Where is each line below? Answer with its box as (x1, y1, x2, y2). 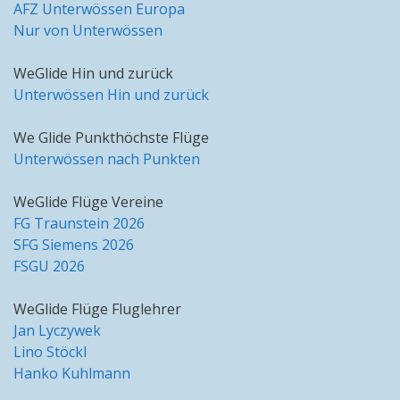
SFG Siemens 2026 (13, 235, 134, 255)
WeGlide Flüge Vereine (13, 192, 163, 212)
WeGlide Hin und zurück (13, 63, 173, 84)
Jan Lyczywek (13, 321, 101, 341)
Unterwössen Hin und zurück (13, 85, 209, 105)
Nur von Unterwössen (13, 21, 162, 41)
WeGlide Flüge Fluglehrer (13, 299, 181, 320)
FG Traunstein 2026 (13, 213, 145, 234)
